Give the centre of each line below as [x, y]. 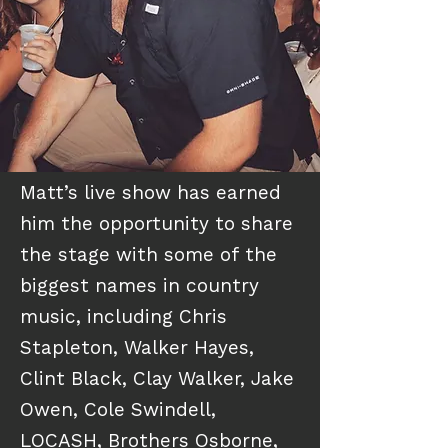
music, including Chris [123, 318]
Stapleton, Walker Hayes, [137, 349]
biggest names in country [139, 287]
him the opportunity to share [156, 225]
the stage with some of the [148, 256]
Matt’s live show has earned [150, 194]
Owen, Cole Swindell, [118, 411]
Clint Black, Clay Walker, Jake [157, 380]
